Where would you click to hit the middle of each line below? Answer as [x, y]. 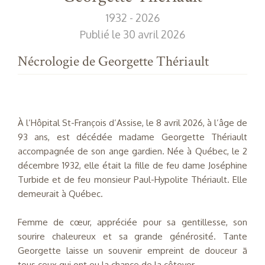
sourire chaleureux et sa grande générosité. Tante [132, 237]
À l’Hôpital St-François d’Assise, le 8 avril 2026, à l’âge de [132, 123]
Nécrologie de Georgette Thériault [113, 62]
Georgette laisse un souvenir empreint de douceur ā [132, 251]
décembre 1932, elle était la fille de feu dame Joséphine [132, 166]
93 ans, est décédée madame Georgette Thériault [132, 137]
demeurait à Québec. [60, 194]
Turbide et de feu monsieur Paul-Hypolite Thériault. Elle [132, 180]
